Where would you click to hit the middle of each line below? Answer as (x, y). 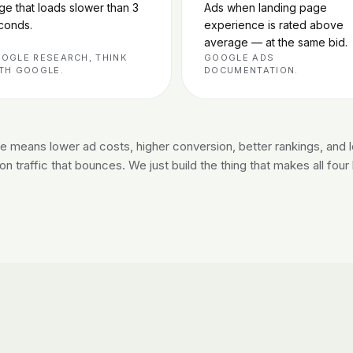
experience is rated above (274, 24)
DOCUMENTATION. (251, 70)
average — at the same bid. (276, 42)
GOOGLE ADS (240, 57)
